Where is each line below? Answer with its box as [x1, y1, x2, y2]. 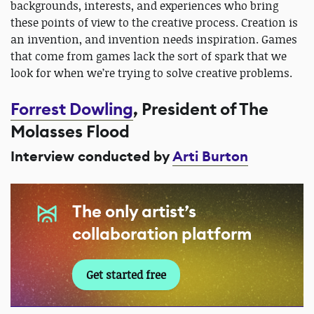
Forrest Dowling [11, 98, 133, 121]
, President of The [133, 98, 268, 121]
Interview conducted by [11, 147, 172, 167]
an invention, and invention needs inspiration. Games [11, 32, 297, 48]
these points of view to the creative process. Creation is [11, 15, 298, 31]
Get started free [86, 267, 166, 283]
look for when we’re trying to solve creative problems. [11, 65, 292, 81]
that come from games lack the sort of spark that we [11, 48, 287, 64]
